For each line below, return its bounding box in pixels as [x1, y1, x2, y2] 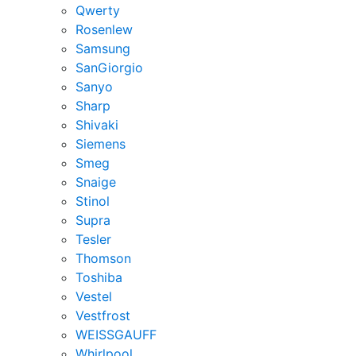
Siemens [75, 136, 126, 153]
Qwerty [75, 2, 120, 19]
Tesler [75, 231, 111, 248]
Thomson [75, 250, 131, 267]
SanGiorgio [75, 60, 143, 76]
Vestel [75, 288, 112, 305]
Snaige [75, 174, 116, 191]
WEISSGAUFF [75, 327, 157, 343]
